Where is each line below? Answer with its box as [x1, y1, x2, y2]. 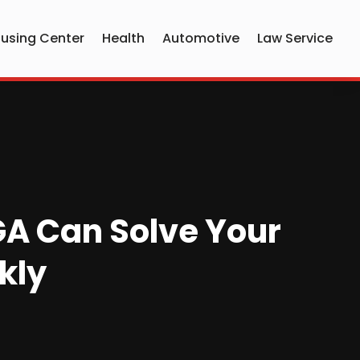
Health [102, 29, 145, 47]
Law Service [257, 29, 333, 47]
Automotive [162, 29, 240, 47]
